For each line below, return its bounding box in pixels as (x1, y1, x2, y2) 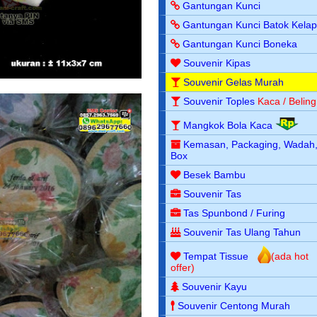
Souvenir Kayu (182, 280, 248, 292)
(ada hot (271, 250, 309, 262)
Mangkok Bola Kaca (183, 119, 276, 131)
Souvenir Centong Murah (178, 299, 291, 311)
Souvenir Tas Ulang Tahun (183, 226, 301, 238)
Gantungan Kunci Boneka (183, 38, 298, 50)
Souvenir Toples (183, 95, 255, 107)
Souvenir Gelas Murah (183, 76, 284, 88)
